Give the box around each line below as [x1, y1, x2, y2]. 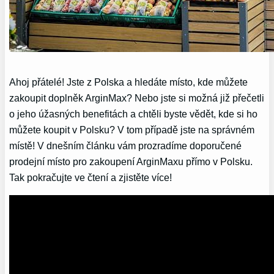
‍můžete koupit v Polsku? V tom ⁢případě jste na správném [9, 124, 255, 135]
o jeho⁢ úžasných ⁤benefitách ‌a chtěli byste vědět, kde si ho [9, 108, 258, 119]
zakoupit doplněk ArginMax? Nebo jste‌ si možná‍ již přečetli [9, 92, 265, 103]
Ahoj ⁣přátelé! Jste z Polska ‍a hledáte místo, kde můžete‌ [9, 76, 248, 87]
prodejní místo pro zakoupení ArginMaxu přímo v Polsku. [9, 155, 253, 167]
